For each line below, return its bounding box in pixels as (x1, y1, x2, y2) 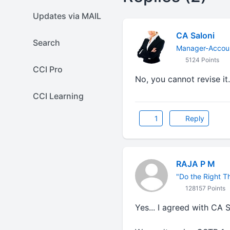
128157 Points (183, 184, 225, 192)
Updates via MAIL (33, 11, 101, 21)
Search (33, 37, 60, 48)
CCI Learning (33, 91, 84, 101)
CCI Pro (33, 64, 63, 74)
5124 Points (183, 56, 219, 64)
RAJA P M (176, 159, 215, 169)
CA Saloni (176, 30, 215, 41)
